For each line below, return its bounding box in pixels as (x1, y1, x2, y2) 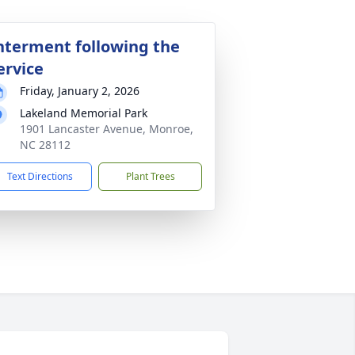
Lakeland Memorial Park (20, 105, 147, 120)
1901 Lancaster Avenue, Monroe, (20, 121, 193, 136)
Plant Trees (125, 170, 175, 183)
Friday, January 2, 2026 (20, 83, 139, 98)
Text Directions (7, 170, 73, 183)
